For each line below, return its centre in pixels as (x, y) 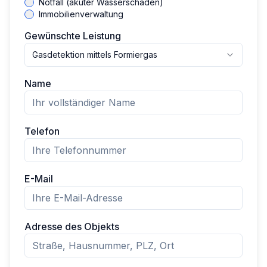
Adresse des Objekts (72, 226)
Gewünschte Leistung (73, 36)
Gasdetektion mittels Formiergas (95, 55)
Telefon (42, 131)
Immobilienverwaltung (81, 14)
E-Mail (39, 179)
